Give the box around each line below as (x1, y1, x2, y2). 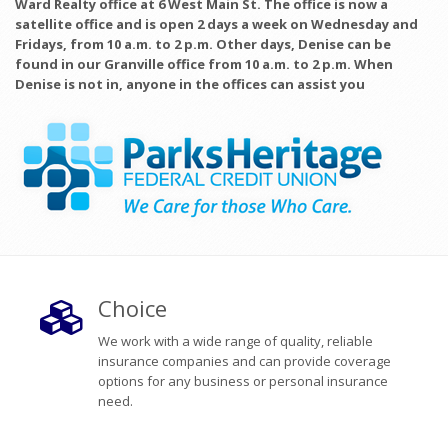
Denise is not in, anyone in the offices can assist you (15, 75, 365, 93)
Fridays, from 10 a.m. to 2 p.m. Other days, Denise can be (15, 35, 391, 53)
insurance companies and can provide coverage (97, 352, 391, 370)
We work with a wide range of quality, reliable (97, 332, 373, 350)
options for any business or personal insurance (97, 372, 388, 390)
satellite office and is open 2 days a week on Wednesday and (15, 15, 418, 33)
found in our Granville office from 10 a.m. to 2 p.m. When (15, 55, 393, 73)
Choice (97, 293, 167, 323)
